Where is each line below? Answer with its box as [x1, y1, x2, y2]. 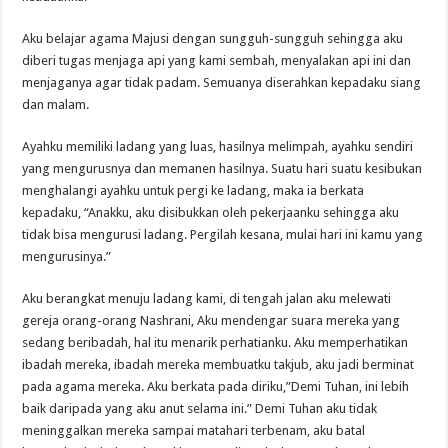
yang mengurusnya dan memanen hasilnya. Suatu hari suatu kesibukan [22, 160, 423, 176]
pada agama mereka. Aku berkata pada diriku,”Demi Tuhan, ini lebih [22, 378, 410, 394]
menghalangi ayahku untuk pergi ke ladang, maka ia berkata [22, 182, 365, 198]
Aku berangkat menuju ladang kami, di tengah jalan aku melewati [22, 290, 392, 306]
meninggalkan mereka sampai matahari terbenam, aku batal [22, 422, 366, 438]
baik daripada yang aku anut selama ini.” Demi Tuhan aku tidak [22, 400, 378, 416]
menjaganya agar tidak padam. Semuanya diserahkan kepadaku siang [22, 74, 422, 90]
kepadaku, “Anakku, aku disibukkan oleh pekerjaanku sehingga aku [22, 204, 400, 220]
